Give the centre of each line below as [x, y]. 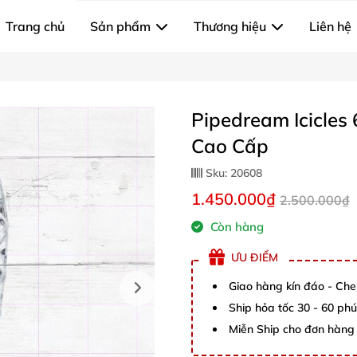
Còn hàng [235, 227]
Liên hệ [330, 26]
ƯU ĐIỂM [255, 257]
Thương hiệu [230, 26]
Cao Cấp [230, 146]
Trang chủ [35, 26]
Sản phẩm [120, 26]
